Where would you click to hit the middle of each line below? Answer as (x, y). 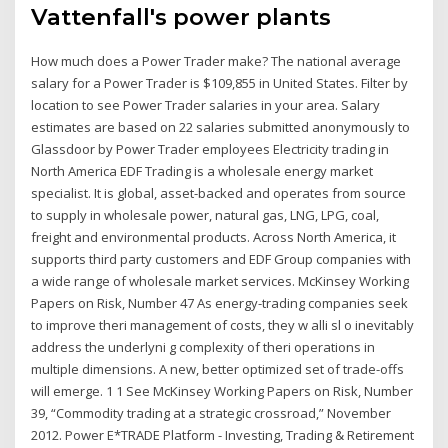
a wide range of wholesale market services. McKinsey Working (220, 281)
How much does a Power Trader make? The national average (216, 61)
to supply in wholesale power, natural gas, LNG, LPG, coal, (205, 215)
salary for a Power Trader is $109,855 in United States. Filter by (220, 83)
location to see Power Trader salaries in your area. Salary (206, 105)
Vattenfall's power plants (187, 17)
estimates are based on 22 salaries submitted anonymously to (221, 127)
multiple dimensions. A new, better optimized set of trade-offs (218, 369)
